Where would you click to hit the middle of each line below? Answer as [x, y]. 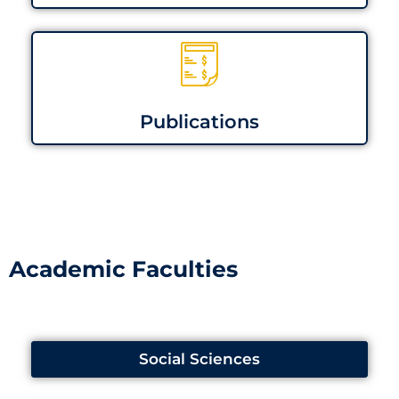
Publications [199, 122]
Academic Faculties [123, 269]
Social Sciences [199, 359]
